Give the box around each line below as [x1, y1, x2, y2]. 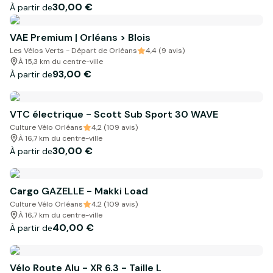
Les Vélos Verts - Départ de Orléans [10, 46, 137, 55]
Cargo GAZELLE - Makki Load [10, 185, 148, 197]
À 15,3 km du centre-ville [18, 57, 103, 66]
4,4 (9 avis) [146, 46, 185, 55]
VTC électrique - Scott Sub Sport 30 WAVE [10, 108, 218, 121]
